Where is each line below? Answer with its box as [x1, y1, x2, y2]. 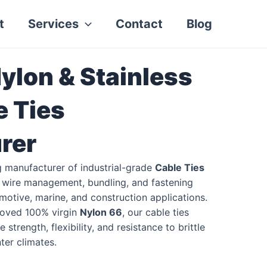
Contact [116, 17, 163, 31]
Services [28, 17, 79, 31]
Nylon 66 [80, 206, 122, 218]
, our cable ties [122, 206, 189, 218]
